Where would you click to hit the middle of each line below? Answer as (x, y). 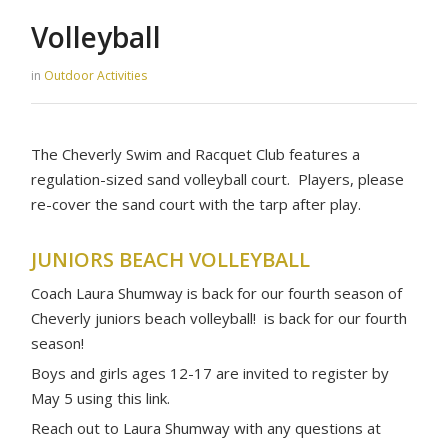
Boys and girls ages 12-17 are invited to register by (210, 372)
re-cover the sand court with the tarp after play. (196, 203)
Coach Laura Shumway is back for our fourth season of (217, 292)
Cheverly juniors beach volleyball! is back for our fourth (219, 317)
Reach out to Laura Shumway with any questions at (206, 427)
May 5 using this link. (101, 397)
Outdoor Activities (96, 75)
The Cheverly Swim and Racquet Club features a (196, 153)
